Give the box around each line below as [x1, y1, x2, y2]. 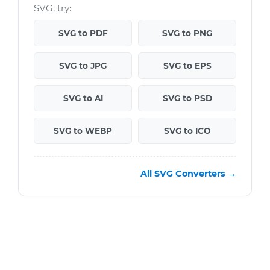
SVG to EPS [163, 61, 212, 71]
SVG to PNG [162, 28, 212, 39]
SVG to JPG [59, 61, 107, 71]
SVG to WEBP [54, 126, 112, 136]
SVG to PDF [58, 28, 108, 39]
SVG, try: [34, 2, 71, 14]
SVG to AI [63, 93, 103, 104]
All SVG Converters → [140, 168, 236, 180]
